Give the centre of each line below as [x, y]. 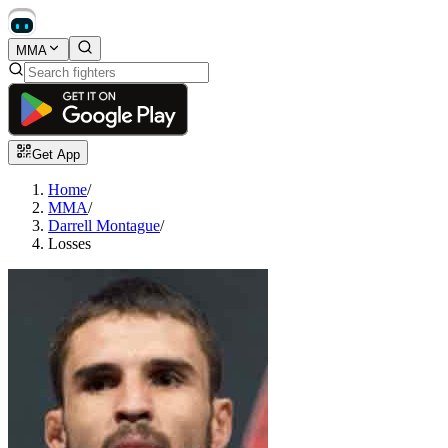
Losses [69, 244]
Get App [56, 155]
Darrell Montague [104, 226]
